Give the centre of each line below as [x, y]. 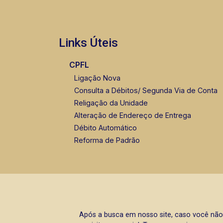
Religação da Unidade [111, 103]
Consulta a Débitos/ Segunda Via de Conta [146, 91]
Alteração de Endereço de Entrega [132, 115]
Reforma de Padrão [107, 140]
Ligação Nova [97, 78]
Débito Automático [105, 128]
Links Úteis [88, 43]
